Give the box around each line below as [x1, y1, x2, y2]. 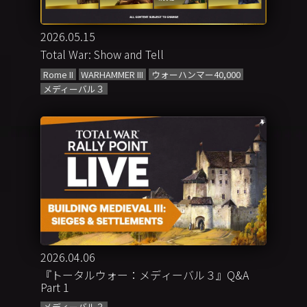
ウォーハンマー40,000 [151, 67, 241, 81]
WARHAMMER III [81, 67, 144, 81]
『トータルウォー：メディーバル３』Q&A [40, 266, 249, 283]
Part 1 [40, 278, 70, 295]
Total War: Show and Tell [40, 46, 164, 63]
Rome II [42, 67, 73, 81]
